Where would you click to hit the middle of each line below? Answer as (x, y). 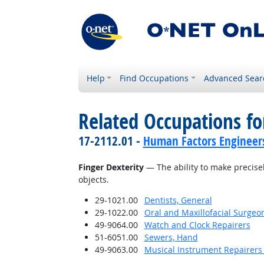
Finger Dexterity (111, 167)
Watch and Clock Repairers (197, 225)
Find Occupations (154, 78)
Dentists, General (178, 200)
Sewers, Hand (171, 237)
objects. (93, 179)
